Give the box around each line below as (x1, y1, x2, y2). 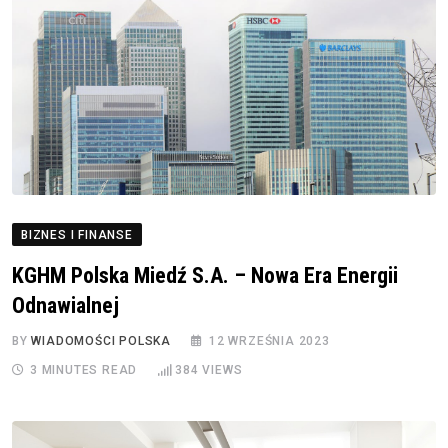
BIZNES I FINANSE (21, 228, 133, 243)
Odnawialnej (12, 293, 119, 319)
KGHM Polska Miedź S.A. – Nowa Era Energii (12, 263, 398, 289)
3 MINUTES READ (30, 363, 138, 378)
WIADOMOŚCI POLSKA (31, 334, 172, 349)
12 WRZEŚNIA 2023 (209, 334, 330, 349)
